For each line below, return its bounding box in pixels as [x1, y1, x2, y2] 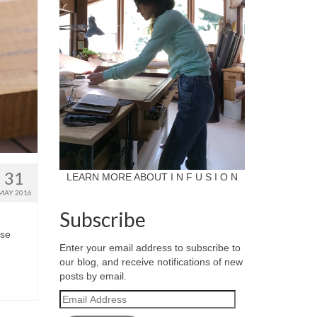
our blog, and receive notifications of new [59, 256, 243, 267]
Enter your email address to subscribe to [59, 242, 241, 253]
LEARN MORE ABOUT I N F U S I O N [66, 171, 238, 183]
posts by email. [59, 270, 127, 282]
